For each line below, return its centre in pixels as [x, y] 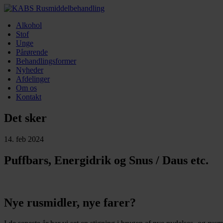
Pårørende [32, 52]
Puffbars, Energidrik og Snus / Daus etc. [106, 160]
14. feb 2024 [24, 139]
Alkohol [29, 25]
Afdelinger [33, 79]
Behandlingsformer [46, 61]
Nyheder [30, 70]
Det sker [25, 118]
